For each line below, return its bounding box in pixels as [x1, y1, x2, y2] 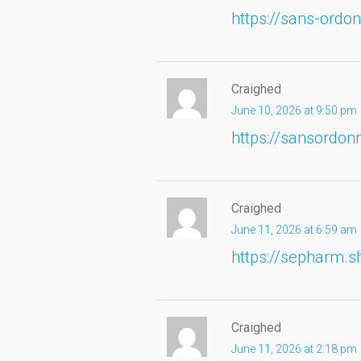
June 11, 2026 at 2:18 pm [231, 342, 357, 355]
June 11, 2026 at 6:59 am [231, 222, 357, 236]
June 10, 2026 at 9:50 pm [231, 103, 357, 117]
